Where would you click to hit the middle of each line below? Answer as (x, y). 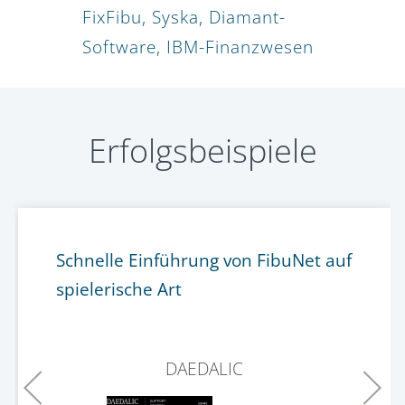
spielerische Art (118, 289)
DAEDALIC (204, 368)
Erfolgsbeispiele (202, 151)
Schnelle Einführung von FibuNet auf (203, 260)
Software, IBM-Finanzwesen (198, 47)
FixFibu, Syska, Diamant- (184, 18)
